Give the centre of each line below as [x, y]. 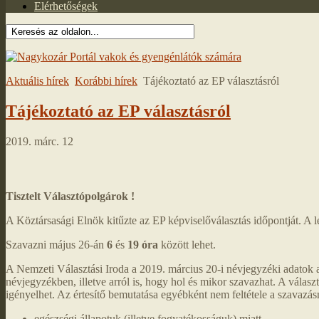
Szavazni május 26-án [56, 245]
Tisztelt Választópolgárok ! [70, 197]
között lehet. [187, 245]
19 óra [143, 245]
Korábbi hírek [106, 81]
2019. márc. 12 [40, 141]
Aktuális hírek [37, 81]
